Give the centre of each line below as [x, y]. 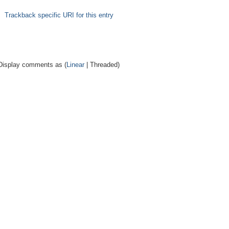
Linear [75, 65]
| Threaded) [102, 65]
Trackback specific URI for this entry [59, 15]
